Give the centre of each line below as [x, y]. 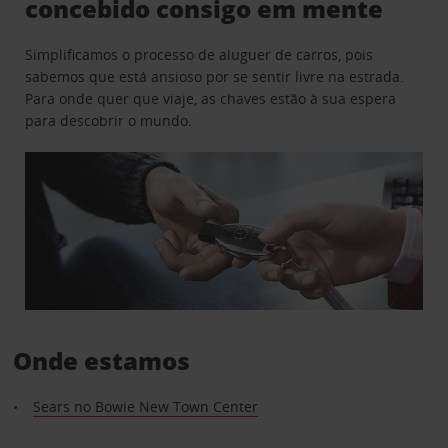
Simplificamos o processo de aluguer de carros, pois [199, 54]
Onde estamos [101, 361]
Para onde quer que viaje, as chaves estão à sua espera [211, 98]
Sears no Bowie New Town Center [145, 407]
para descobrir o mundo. [109, 120]
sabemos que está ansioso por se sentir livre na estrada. [215, 76]
